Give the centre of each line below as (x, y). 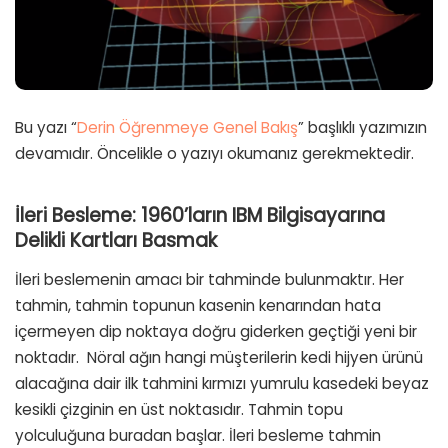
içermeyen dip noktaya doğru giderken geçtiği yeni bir (216, 331)
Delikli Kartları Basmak (116, 241)
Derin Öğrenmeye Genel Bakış (187, 128)
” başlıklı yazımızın (362, 128)
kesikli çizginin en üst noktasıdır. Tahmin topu (179, 409)
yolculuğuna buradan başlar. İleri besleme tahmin (198, 435)
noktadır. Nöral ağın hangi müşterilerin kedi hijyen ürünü (219, 357)
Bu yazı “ (46, 128)
